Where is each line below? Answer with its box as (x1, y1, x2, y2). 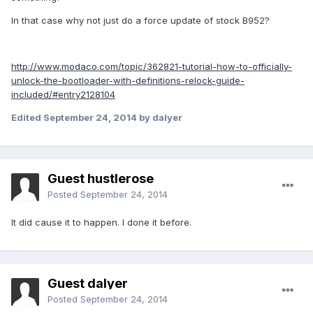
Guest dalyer (48, 276, 128, 291)
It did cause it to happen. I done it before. (11, 217, 194, 228)
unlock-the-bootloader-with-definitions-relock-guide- (11, 75, 245, 87)
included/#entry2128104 (11, 89, 115, 101)
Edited (11, 112, 43, 124)
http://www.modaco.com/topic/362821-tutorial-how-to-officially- (11, 61, 292, 73)
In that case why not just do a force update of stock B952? (11, 15, 270, 27)
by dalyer (137, 112, 182, 124)
